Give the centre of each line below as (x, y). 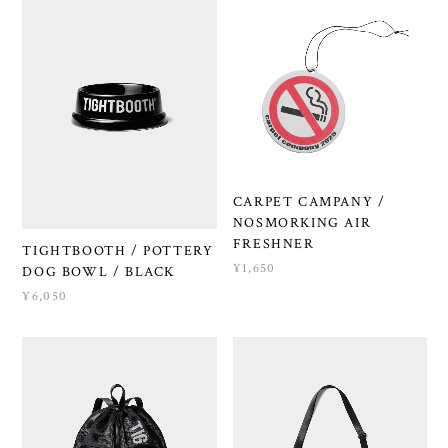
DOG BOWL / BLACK (98, 271)
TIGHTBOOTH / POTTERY (118, 250)
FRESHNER (273, 244)
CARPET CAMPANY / (309, 202)
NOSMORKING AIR (302, 223)
